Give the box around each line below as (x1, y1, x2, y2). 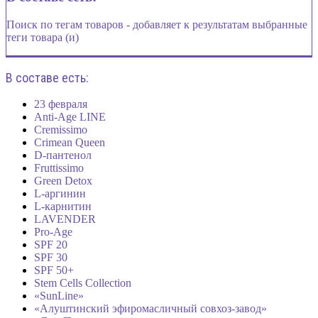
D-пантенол (34, 149, 92, 162)
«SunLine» (34, 290, 84, 302)
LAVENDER (34, 213, 96, 226)
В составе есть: (6, 70, 89, 86)
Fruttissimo (34, 162, 84, 175)
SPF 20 (34, 238, 67, 251)
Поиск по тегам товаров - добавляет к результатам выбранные (6, 18, 307, 31)
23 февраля (34, 98, 87, 111)
